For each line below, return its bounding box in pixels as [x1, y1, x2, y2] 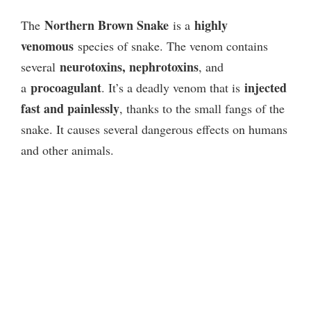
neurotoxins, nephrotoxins [60, 57, 199, 76]
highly [194, 15, 228, 34]
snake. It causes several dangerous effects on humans [21, 120, 287, 137]
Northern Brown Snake [44, 15, 169, 34]
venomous [21, 36, 74, 55]
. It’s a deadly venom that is [101, 78, 244, 96]
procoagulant [31, 78, 101, 96]
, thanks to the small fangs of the [119, 99, 285, 117]
